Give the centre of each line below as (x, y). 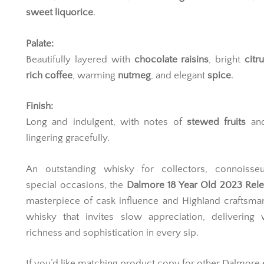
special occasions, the (76, 202)
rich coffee (49, 93)
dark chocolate (94, 14)
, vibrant (148, 14)
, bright (227, 77)
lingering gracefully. (68, 156)
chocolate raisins (171, 77)
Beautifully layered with (80, 77)
